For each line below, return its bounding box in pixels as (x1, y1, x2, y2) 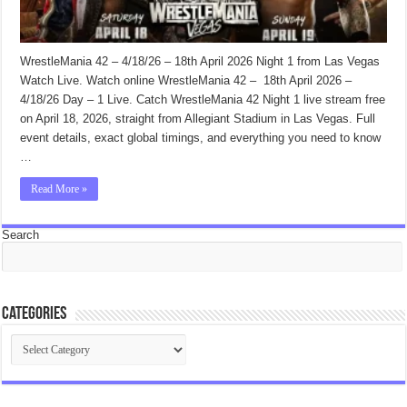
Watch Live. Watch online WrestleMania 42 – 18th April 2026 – (20, 73, 352, 87)
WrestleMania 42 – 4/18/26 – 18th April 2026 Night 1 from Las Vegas (20, 54, 381, 68)
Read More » (31, 182, 88, 195)
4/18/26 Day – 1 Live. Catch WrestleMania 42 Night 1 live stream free (20, 92, 386, 106)
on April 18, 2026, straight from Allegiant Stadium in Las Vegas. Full (20, 111, 376, 125)
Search (2, 227, 40, 242)
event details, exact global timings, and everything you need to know (20, 130, 382, 144)
